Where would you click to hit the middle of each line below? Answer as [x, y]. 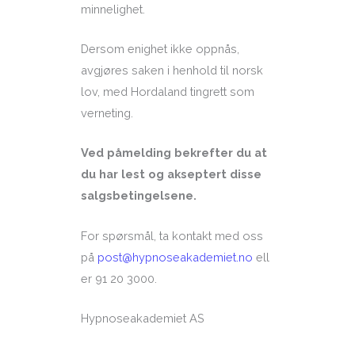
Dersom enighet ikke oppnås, [160, 49]
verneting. [107, 113]
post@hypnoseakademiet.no [175, 257]
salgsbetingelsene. [138, 196]
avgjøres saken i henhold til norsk [172, 71]
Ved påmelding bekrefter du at [174, 153]
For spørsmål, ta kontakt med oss [172, 235]
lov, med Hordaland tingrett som [167, 92]
